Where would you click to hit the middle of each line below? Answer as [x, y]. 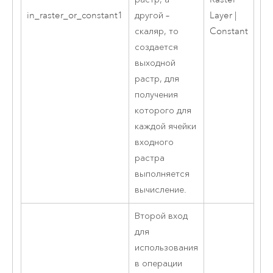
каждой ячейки [165, 127]
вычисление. [160, 190]
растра [149, 158]
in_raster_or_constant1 [75, 16]
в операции [158, 264]
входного [154, 143]
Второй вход [161, 216]
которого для [163, 111]
